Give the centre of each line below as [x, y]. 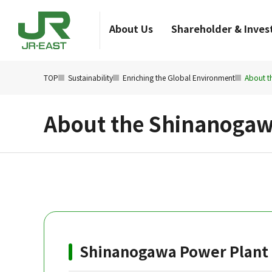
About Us [131, 29]
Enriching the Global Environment [179, 77]
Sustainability [90, 77]
